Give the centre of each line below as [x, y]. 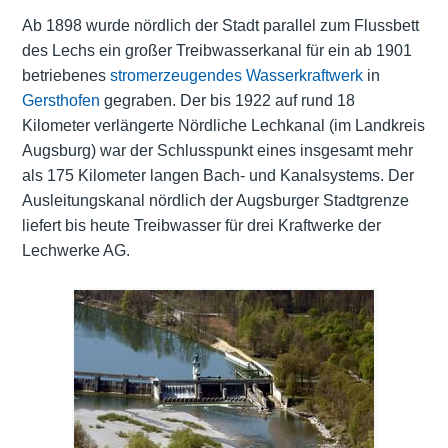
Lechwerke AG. [75, 251]
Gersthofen [60, 101]
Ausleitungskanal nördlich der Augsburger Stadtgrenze [215, 201]
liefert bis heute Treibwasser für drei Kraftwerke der [201, 226]
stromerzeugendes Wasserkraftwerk [236, 76]
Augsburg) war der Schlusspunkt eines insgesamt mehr [217, 151]
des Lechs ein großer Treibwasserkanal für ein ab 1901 [216, 51]
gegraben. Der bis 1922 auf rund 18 [227, 101]
